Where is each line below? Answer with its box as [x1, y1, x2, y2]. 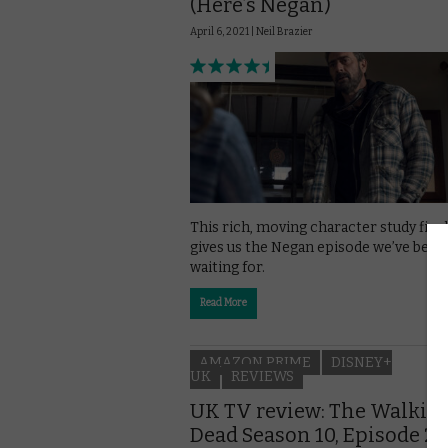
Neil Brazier [256, 25, 313, 38]
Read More [200, 297, 247, 310]
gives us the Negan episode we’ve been [190, 239, 446, 257]
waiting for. [190, 259, 265, 277]
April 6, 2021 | [190, 25, 256, 38]
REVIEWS [231, 367, 294, 385]
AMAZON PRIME [199, 353, 311, 371]
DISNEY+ [331, 353, 392, 371]
